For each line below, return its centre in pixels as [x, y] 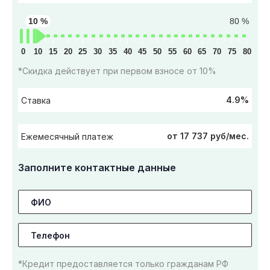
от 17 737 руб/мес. [208, 136]
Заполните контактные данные [97, 168]
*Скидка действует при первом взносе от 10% [117, 71]
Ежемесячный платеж [67, 136]
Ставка [36, 100]
